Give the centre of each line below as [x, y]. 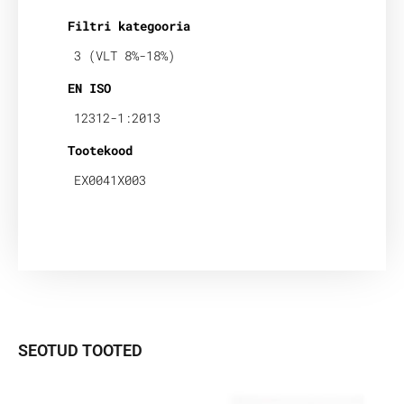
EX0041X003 [110, 179]
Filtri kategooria [129, 26]
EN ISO [89, 88]
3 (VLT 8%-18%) [125, 56]
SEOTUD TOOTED [80, 351]
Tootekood [100, 151]
